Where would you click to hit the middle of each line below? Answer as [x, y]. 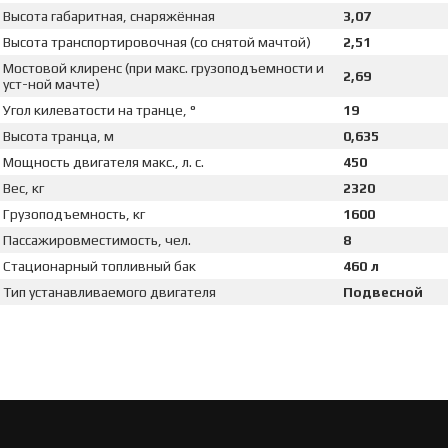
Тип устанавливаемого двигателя [109, 291]
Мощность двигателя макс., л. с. [103, 161]
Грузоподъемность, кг [73, 213]
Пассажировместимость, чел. [96, 239]
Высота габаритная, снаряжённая [108, 15]
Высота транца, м [58, 135]
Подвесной [382, 291]
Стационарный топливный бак [99, 265]
